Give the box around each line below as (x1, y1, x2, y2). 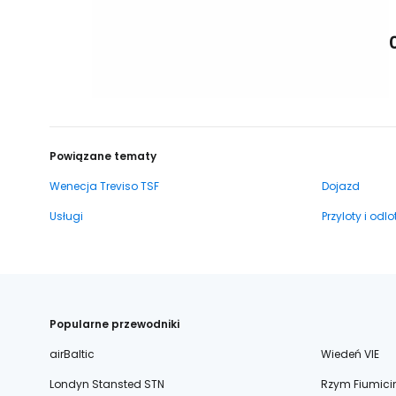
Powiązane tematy (49, 148, 156, 164)
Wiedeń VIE (320, 346, 379, 362)
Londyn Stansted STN (49, 377, 164, 392)
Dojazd (322, 179, 360, 194)
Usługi (49, 209, 83, 224)
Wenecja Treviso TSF (49, 179, 159, 194)
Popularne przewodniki (49, 316, 179, 331)
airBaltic (49, 346, 95, 362)
